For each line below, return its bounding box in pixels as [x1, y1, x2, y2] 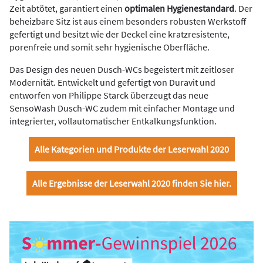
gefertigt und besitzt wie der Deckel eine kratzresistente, [9, 28, 230, 41]
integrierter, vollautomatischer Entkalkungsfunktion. [9, 115, 217, 127]
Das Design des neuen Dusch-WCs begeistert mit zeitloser [9, 63, 234, 76]
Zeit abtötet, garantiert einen [9, 2, 124, 15]
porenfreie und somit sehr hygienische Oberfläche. [9, 41, 210, 53]
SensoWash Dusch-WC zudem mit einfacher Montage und [9, 102, 235, 114]
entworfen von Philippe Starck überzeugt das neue [9, 89, 208, 102]
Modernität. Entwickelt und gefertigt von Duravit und [9, 76, 215, 89]
